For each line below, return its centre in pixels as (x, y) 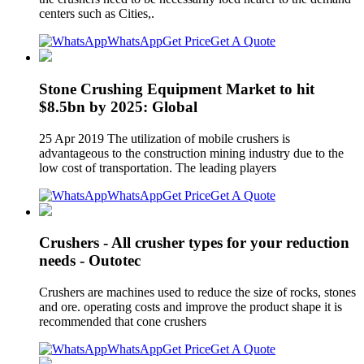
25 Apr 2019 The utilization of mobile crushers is (165, 138)
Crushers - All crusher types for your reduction (194, 243)
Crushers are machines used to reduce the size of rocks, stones (197, 292)
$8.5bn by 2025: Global (118, 107)
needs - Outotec (90, 261)
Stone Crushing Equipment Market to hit (177, 89)
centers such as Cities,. (97, 14)
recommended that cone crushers (124, 322)
